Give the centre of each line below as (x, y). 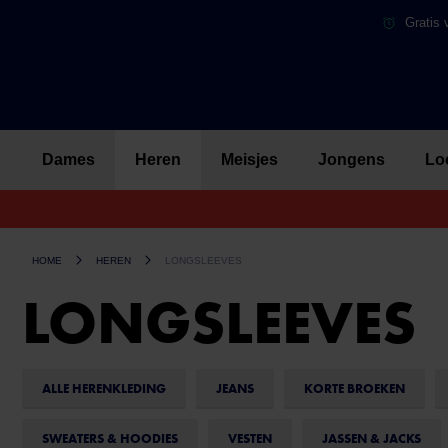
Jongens (351, 159)
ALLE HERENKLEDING (104, 388)
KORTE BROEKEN (354, 388)
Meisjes (249, 159)
